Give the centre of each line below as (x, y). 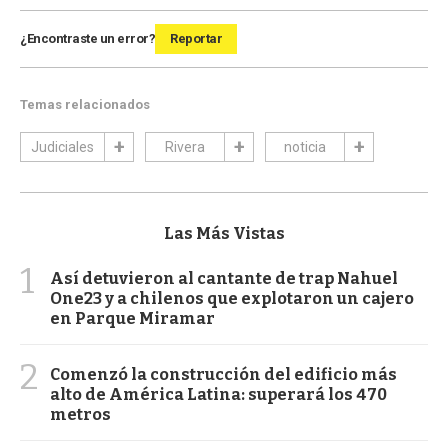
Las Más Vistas (224, 233)
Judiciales (62, 146)
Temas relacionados (85, 104)
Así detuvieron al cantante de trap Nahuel (224, 278)
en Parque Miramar (132, 318)
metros (80, 414)
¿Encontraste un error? (87, 38)
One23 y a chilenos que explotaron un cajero (232, 298)
